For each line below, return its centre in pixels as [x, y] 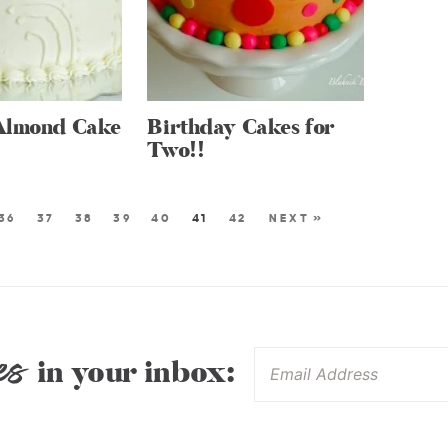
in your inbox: [132, 373]
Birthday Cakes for [241, 127]
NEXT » [296, 217]
